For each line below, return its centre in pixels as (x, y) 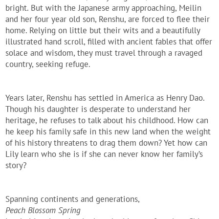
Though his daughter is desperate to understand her (98, 109)
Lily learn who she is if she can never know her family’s (104, 154)
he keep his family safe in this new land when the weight (108, 132)
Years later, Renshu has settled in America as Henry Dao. (105, 98)
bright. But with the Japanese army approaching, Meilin (104, 8)
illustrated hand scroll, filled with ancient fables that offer (109, 42)
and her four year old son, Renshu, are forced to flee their (108, 19)
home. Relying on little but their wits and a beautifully (103, 31)
